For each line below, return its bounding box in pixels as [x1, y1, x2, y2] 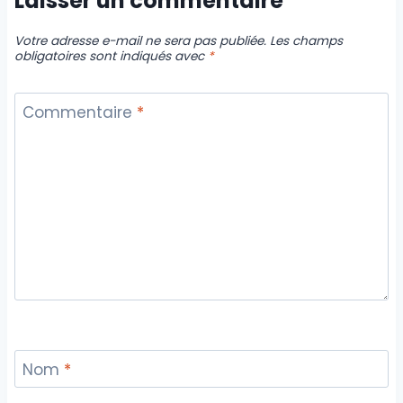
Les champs [270, 31, 343, 49]
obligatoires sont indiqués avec [14, 47, 208, 65]
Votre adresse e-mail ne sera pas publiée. [14, 31, 266, 49]
